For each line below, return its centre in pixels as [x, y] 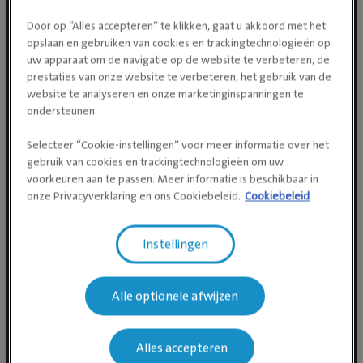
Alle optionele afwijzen [175, 296]
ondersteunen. [62, 110]
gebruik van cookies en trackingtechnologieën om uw [156, 161]
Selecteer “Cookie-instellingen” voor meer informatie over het [178, 144]
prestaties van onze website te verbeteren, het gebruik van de [179, 76]
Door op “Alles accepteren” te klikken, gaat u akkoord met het [177, 25]
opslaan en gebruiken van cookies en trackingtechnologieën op [179, 42]
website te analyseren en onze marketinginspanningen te [166, 93]
